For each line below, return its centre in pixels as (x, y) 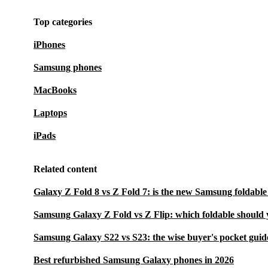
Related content (65, 169)
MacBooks (55, 90)
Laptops (50, 113)
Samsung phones (68, 68)
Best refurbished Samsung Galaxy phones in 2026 (134, 260)
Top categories (63, 22)
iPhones (49, 45)
